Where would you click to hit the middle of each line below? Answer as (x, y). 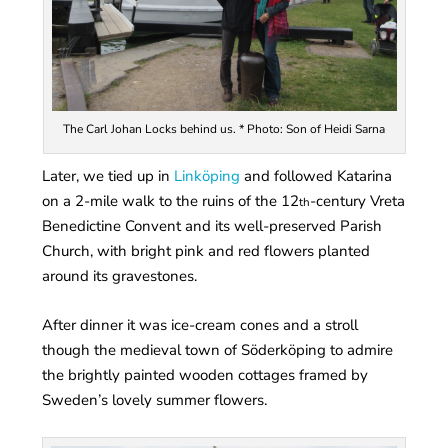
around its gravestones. (120, 275)
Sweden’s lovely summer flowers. (155, 399)
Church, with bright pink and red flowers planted (206, 250)
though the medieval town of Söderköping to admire (218, 349)
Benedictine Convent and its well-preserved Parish (212, 225)
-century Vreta (358, 200)
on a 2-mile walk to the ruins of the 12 (171, 200)
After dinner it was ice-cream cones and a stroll (200, 324)
